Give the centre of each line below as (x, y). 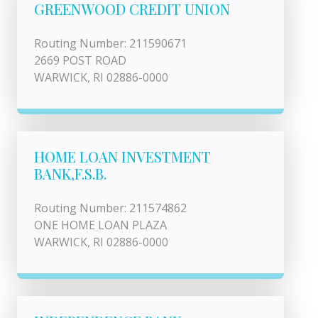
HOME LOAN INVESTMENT (122, 157)
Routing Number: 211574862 (110, 208)
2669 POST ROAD (80, 60)
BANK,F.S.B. (70, 174)
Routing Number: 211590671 (110, 43)
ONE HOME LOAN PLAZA (100, 225)
